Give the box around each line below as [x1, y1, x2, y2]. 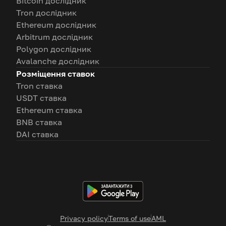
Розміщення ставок [16, 69, 95, 79]
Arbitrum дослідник [16, 32, 93, 42]
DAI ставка [16, 129, 59, 140]
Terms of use [108, 214, 151, 223]
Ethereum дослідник [16, 20, 96, 30]
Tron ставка [16, 81, 63, 91]
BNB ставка [16, 117, 62, 128]
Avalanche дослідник [16, 56, 99, 67]
